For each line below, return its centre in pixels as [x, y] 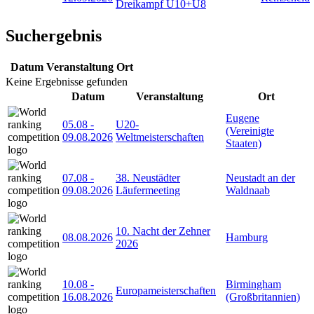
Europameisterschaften [166, 291]
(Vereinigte [250, 131]
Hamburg [247, 238]
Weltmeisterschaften [160, 137]
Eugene [243, 118]
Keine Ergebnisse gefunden [67, 82]
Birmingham [253, 285]
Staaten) [244, 144]
